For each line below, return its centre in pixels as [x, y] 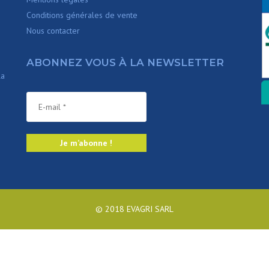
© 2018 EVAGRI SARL [134, 209]
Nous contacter [53, 31]
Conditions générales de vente [82, 15]
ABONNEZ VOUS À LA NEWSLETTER [125, 63]
